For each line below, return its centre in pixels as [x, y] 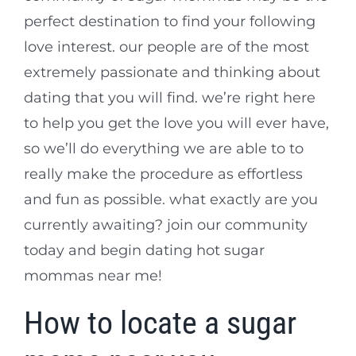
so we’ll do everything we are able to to [164, 149]
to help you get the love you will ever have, [176, 124]
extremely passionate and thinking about [172, 73]
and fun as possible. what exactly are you [171, 200]
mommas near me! [93, 276]
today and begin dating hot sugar [144, 251]
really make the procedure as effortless [163, 174]
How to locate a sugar [160, 323]
